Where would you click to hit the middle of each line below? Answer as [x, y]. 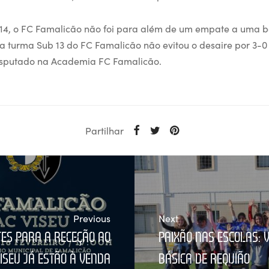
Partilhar [105, 131]
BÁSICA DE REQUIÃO [204, 258]
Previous [92, 218]
